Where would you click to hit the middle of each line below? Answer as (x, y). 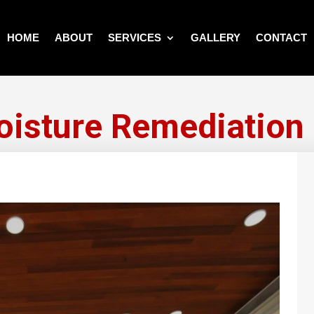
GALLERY (215, 37)
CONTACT (281, 37)
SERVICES (134, 37)
